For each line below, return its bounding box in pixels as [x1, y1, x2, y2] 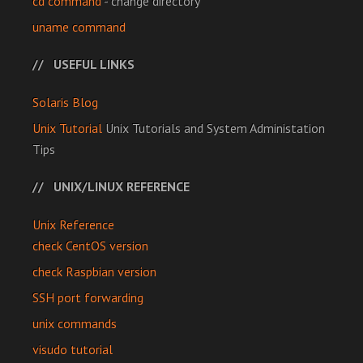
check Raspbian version [32, 263, 156, 280]
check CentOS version [32, 237, 148, 254]
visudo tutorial [32, 341, 113, 357]
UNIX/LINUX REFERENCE [53, 178, 190, 194]
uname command [32, 19, 126, 35]
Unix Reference [32, 216, 114, 233]
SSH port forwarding [32, 289, 143, 305]
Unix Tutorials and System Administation [102, 120, 325, 136]
